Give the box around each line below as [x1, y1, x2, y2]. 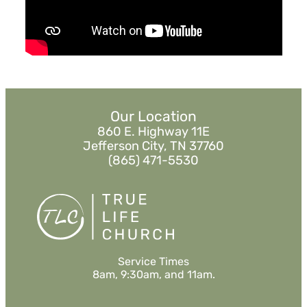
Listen [169, 24, 193, 35]
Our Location [110, 108, 197, 125]
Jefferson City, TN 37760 [83, 138, 224, 154]
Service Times [118, 255, 189, 269]
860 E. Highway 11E [97, 124, 210, 140]
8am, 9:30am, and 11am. [92, 268, 215, 282]
